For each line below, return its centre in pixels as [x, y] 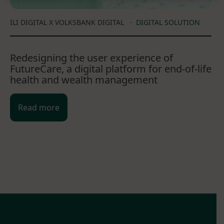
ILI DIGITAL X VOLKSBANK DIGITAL [67, 22]
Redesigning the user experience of [91, 58]
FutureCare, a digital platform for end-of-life [111, 69]
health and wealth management [84, 80]
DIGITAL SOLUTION [168, 22]
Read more [39, 107]
